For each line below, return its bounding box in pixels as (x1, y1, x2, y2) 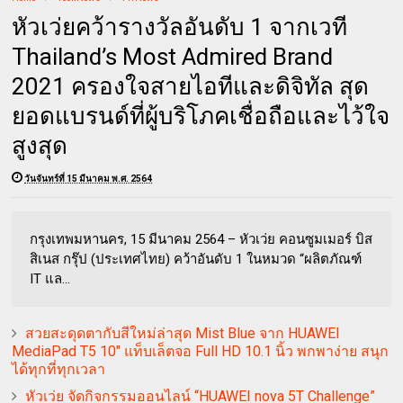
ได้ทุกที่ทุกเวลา (12, 360, 106, 378)
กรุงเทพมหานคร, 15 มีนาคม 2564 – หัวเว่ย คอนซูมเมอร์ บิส (30, 230, 373, 247)
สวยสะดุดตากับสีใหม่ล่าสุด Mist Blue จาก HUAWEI (25, 324, 341, 342)
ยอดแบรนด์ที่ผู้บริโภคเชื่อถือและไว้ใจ (12, 102, 390, 130)
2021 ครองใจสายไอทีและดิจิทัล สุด (12, 72, 370, 100)
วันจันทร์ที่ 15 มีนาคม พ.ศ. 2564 (24, 173, 153, 184)
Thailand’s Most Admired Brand (12, 42, 334, 70)
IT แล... (30, 270, 71, 287)
